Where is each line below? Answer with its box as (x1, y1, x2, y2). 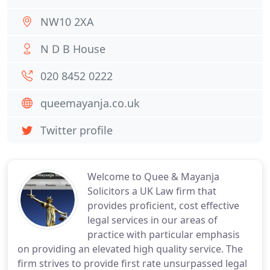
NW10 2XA (40, 14, 94, 29)
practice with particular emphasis (87, 228, 240, 241)
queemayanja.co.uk (40, 96, 140, 110)
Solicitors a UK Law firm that (87, 184, 216, 198)
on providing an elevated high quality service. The (17, 242, 243, 256)
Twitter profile (40, 123, 113, 137)
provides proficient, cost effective (87, 199, 239, 212)
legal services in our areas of (87, 213, 218, 227)
